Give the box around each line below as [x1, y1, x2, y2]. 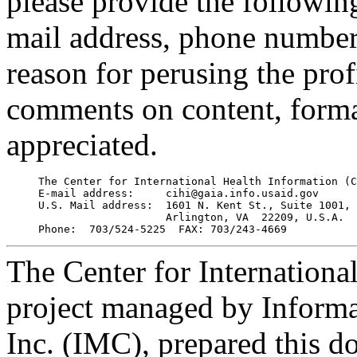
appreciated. [6, 127, 158, 162]
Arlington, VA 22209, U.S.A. [6, 210, 344, 223]
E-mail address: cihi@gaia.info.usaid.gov [6, 186, 319, 199]
